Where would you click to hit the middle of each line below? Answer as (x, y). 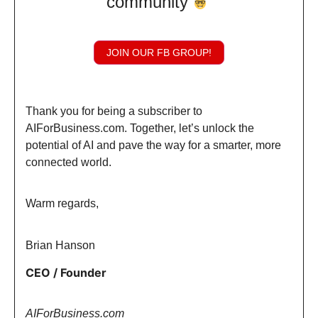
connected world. (68, 162)
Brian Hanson (60, 245)
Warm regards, (62, 204)
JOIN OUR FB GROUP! (159, 52)
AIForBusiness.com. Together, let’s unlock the (140, 128)
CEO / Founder (66, 273)
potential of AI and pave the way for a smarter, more (153, 145)
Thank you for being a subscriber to (114, 111)
